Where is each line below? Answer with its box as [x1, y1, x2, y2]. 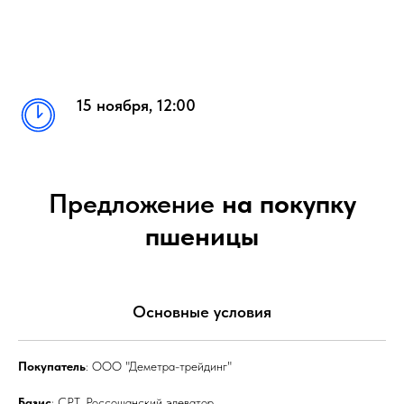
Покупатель [18, 359, 86, 373]
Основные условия [133, 302, 271, 321]
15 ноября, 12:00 [77, 96, 196, 115]
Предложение [48, 187, 215, 219]
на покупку [214, 187, 356, 219]
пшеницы [145, 219, 259, 252]
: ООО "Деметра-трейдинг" [86, 359, 232, 373]
